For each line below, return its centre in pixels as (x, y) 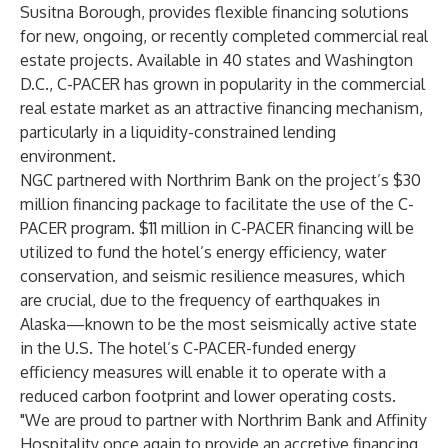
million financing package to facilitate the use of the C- (217, 204)
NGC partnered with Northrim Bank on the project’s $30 (220, 180)
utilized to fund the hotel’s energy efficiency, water (203, 252)
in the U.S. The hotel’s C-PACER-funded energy (188, 348)
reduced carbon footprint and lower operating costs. (208, 396)
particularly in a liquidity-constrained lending (178, 132)
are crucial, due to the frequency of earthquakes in (200, 300)
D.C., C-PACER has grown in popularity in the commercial (222, 84)
